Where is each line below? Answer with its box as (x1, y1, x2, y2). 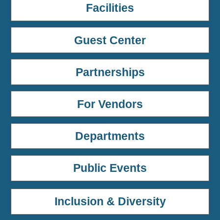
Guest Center (74, 33, 146, 47)
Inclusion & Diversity (54, 195, 166, 208)
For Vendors (77, 97, 143, 110)
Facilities (86, 1, 134, 15)
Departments (75, 130, 145, 143)
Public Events (73, 162, 147, 175)
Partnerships (75, 65, 145, 79)
